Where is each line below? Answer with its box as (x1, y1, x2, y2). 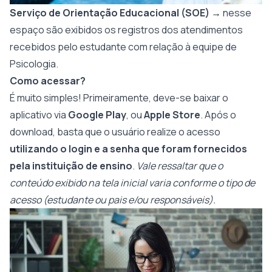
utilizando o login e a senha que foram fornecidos (10, 141, 247, 155)
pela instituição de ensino (10, 158, 132, 172)
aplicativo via (10, 107, 68, 121)
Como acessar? (10, 73, 87, 87)
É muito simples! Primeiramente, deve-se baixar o (10, 90, 228, 104)
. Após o (200, 107, 236, 121)
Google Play (68, 107, 126, 121)
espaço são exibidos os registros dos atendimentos (10, 22, 243, 36)
